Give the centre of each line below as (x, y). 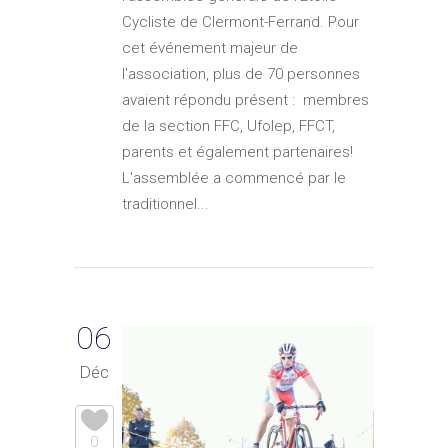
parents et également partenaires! (237, 152)
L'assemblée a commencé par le (234, 178)
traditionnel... (165, 204)
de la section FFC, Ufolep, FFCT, (228, 126)
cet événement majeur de (210, 48)
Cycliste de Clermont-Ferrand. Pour (240, 22)
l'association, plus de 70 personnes (241, 74)
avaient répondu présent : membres (245, 100)
